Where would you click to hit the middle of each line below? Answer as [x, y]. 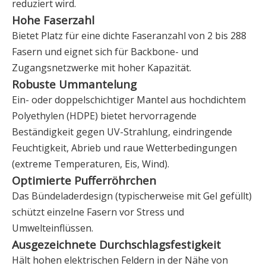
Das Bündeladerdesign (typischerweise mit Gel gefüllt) [132, 196]
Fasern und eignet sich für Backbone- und [105, 52]
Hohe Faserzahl [53, 20]
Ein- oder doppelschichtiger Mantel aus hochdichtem [129, 100]
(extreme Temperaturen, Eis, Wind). [91, 164]
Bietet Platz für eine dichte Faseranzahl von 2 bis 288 [129, 36]
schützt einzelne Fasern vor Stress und [98, 212]
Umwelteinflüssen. [53, 228]
